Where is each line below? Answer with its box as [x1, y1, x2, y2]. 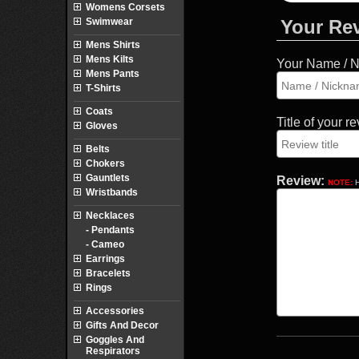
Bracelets [86, 268, 131, 279]
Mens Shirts [86, 39, 140, 50]
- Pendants [86, 224, 135, 236]
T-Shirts [86, 83, 121, 94]
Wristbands [86, 187, 138, 198]
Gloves [86, 120, 118, 131]
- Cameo [86, 239, 124, 250]
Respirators [86, 345, 140, 357]
